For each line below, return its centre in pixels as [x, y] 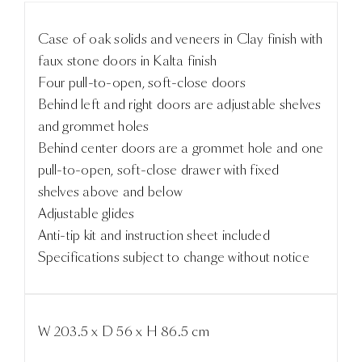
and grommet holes [93, 126]
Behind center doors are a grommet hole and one [181, 148]
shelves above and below [110, 192]
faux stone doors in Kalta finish [127, 61]
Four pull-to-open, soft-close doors [141, 82]
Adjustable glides [86, 213]
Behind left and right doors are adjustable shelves [179, 104]
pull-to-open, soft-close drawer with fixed [158, 170]
